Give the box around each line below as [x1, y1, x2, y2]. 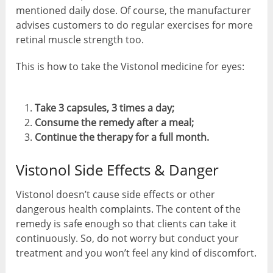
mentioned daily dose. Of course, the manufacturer [16, 4, 252, 18]
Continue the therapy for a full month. [34, 130, 209, 144]
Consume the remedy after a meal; [34, 116, 194, 130]
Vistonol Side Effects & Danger [16, 160, 219, 180]
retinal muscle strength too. [16, 33, 144, 47]
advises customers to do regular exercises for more [16, 18, 253, 32]
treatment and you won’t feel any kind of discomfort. [16, 246, 257, 260]
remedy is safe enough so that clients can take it [16, 217, 237, 231]
